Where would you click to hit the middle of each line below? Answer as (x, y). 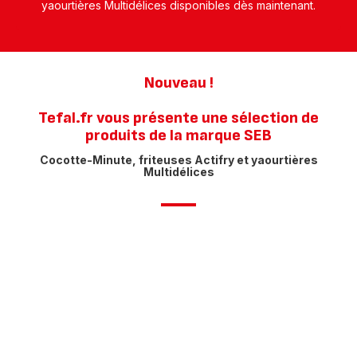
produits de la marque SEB (178, 135)
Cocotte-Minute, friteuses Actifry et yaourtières (178, 160)
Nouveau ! (178, 83)
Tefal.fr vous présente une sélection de (178, 118)
